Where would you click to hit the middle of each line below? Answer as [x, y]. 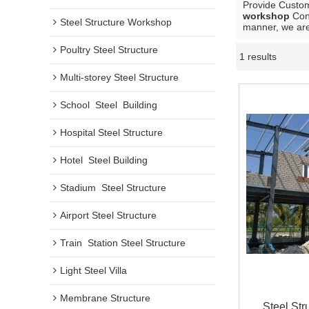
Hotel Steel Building [104, 160]
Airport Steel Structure [108, 215]
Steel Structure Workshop [116, 22]
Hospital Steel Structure [111, 132]
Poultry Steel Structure [109, 50]
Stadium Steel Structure [113, 188]
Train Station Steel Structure [123, 243]
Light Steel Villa [93, 270]
